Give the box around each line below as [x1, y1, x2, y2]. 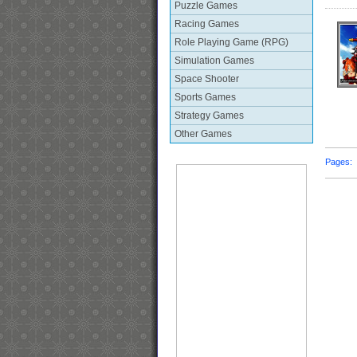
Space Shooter [175, 73, 239, 84]
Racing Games [175, 18, 239, 29]
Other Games [175, 128, 232, 139]
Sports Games [175, 92, 236, 103]
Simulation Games [175, 55, 254, 66]
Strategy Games [175, 110, 244, 121]
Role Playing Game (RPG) [175, 37, 288, 48]
